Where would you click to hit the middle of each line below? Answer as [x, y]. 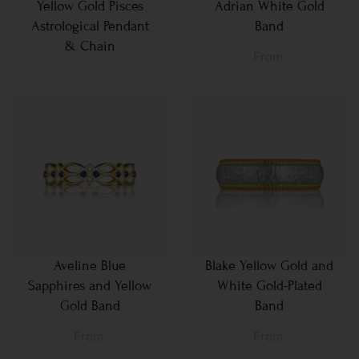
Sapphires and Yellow [90, 286]
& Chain [90, 46]
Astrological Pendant [90, 26]
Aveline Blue [90, 266]
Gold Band [90, 306]
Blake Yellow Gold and [269, 266]
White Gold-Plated [269, 286]
